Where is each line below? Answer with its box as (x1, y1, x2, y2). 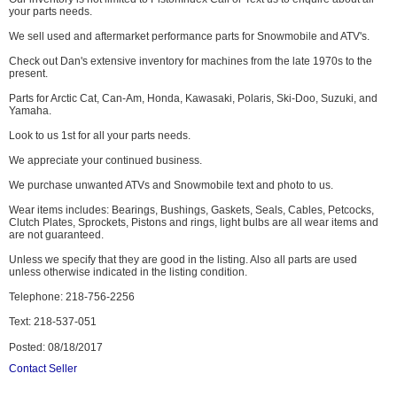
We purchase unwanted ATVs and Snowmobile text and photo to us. (9, 179, 333, 192)
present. (9, 67, 48, 81)
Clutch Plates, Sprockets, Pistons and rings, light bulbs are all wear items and (9, 216, 378, 230)
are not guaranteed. (9, 229, 104, 242)
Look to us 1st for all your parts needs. (9, 129, 191, 143)
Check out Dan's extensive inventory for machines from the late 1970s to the (9, 55, 372, 68)
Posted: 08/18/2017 (9, 341, 103, 354)
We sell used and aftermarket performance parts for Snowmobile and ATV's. (9, 30, 370, 43)
